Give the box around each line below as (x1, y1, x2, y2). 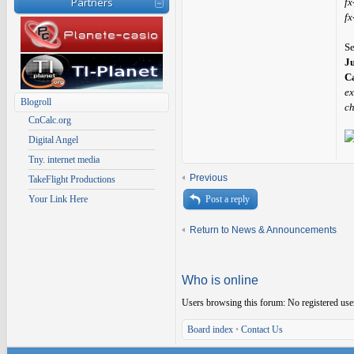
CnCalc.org (28, 115, 71, 126)
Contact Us (241, 324, 283, 335)
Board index (187, 324, 233, 335)
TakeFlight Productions (28, 174, 115, 185)
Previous (190, 172, 228, 183)
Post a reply (205, 194, 250, 205)
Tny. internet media (28, 154, 100, 165)
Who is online (182, 273, 258, 287)
